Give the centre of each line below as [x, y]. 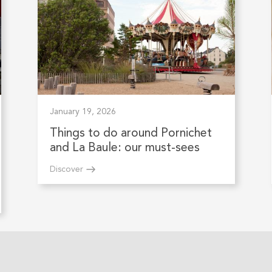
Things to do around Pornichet [131, 134]
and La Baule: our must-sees [124, 148]
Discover [66, 170]
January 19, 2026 [83, 112]
